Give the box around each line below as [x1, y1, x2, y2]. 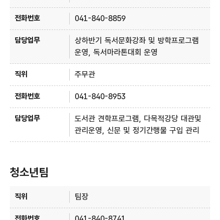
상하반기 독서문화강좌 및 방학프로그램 [75, 36, 199, 45]
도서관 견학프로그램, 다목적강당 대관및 [75, 114, 202, 123]
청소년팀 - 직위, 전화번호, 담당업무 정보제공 [10, 181, 17, 191]
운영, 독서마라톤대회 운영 [75, 48, 158, 57]
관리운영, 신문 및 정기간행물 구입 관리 [75, 126, 200, 135]
